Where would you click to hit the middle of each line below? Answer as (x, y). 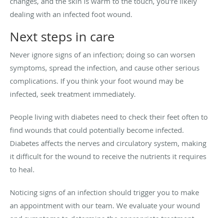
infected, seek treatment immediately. (73, 94)
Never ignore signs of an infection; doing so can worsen (102, 54)
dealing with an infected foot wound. (71, 14)
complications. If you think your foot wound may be (97, 81)
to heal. (22, 169)
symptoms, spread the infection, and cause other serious (105, 67)
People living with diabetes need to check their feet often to (109, 117)
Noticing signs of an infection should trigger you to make (104, 192)
